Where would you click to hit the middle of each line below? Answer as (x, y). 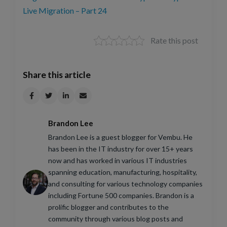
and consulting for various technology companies (125, 184)
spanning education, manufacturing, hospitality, (123, 172)
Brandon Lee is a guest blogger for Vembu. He (120, 137)
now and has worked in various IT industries (118, 161)
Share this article (57, 75)
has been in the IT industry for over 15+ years (121, 149)
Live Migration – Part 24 (65, 11)
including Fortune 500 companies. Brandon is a (121, 196)
